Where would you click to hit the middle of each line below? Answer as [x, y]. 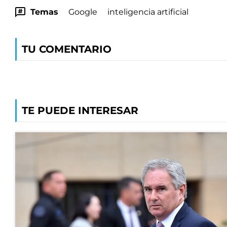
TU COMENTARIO [67, 49]
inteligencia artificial [148, 12]
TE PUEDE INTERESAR [80, 110]
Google [83, 12]
